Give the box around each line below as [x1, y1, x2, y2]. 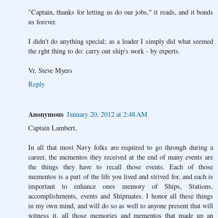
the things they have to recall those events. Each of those [28, 162, 213, 172]
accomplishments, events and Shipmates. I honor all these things [28, 191, 213, 201]
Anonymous [28, 109, 64, 120]
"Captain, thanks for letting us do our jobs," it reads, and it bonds [28, 7, 213, 17]
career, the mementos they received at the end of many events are [28, 152, 213, 162]
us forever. [28, 17, 57, 27]
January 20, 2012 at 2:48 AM [67, 109, 147, 119]
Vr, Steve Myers [28, 66, 73, 75]
